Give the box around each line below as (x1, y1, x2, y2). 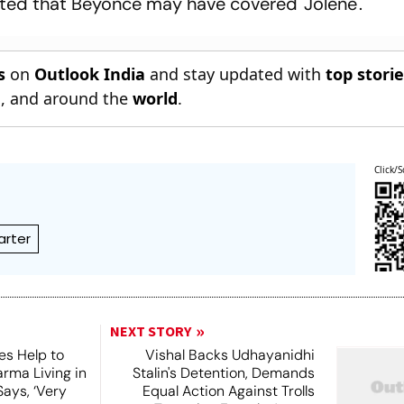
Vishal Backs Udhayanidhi (144, 345, 315, 364)
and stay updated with (145, 63, 326, 85)
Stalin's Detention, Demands (132, 363, 315, 382)
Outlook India (34, 63, 146, 85)
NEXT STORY (109, 322, 191, 342)
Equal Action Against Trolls (142, 381, 315, 400)
